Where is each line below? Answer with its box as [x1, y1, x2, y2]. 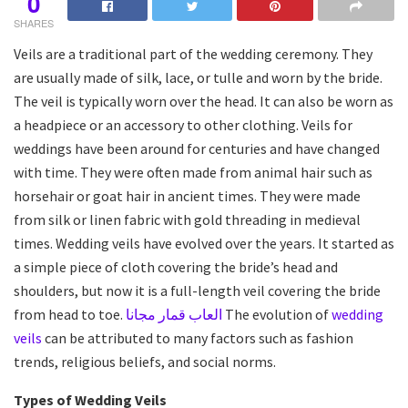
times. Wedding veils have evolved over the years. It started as [14, 233, 394, 252]
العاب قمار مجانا [126, 304, 222, 323]
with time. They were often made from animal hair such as [14, 162, 372, 181]
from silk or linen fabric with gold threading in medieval [14, 209, 361, 229]
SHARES [14, 15, 54, 30]
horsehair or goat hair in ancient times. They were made [14, 186, 361, 205]
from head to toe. [14, 304, 126, 323]
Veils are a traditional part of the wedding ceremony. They [14, 44, 372, 63]
